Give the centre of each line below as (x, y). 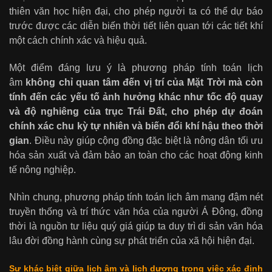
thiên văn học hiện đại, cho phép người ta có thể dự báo (136, 12)
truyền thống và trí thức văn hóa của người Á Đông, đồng (136, 211)
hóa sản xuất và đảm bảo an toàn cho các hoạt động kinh (136, 155)
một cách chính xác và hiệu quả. (78, 41)
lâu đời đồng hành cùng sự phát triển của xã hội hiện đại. (132, 240)
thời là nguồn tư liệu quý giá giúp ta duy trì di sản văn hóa (136, 226)
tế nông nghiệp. (42, 170)
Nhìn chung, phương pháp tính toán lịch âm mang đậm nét (136, 197)
